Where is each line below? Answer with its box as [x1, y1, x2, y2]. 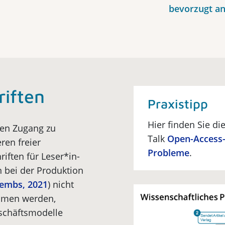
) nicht [48, 178, 74, 190]
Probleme [148, 147, 189, 159]
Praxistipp [148, 96, 208, 111]
